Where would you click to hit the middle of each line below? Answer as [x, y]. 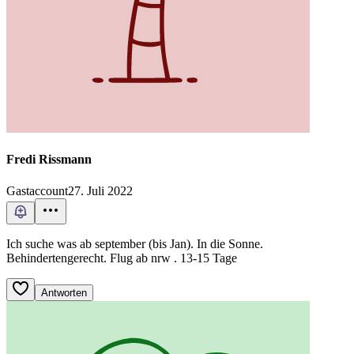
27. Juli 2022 [100, 190]
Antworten [64, 292]
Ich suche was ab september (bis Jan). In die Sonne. [135, 243]
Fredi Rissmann [49, 160]
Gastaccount [37, 190]
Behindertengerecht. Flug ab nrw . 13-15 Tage [122, 258]
